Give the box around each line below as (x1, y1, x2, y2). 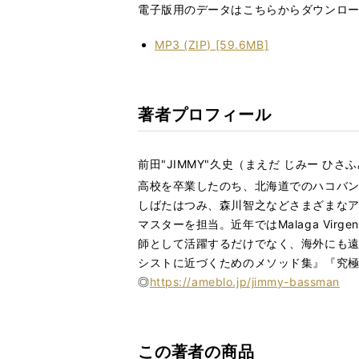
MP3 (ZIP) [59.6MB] (155, 38, 269, 51)
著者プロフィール (138, 105, 272, 124)
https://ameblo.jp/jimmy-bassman (149, 275, 340, 288)
